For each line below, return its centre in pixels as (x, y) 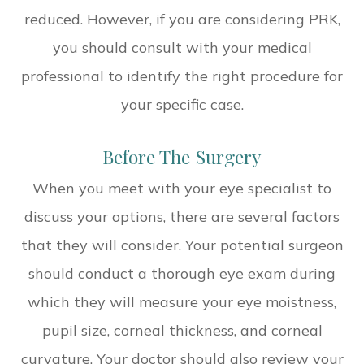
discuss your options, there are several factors (182, 216)
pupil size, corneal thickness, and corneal (182, 330)
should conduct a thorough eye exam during (182, 273)
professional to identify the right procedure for (182, 76)
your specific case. (182, 104)
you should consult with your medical (182, 47)
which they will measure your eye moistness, (182, 301)
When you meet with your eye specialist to (182, 188)
